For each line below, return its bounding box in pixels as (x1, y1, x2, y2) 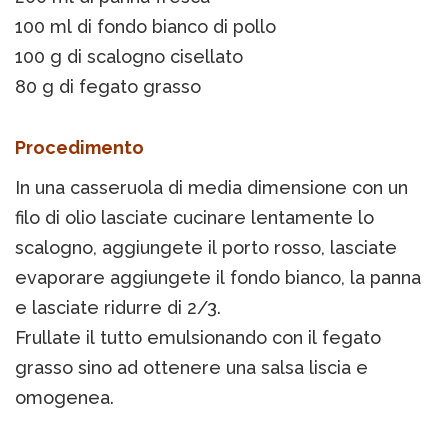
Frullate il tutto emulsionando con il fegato (15, 327, 381, 349)
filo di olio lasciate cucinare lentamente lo (15, 207, 374, 229)
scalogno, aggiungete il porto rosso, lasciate (15, 237, 397, 259)
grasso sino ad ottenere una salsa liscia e (15, 357, 368, 379)
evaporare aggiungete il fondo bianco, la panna (15, 267, 421, 289)
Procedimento (15, 137, 144, 159)
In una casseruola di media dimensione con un (15, 177, 408, 199)
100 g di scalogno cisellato (15, 46, 243, 68)
